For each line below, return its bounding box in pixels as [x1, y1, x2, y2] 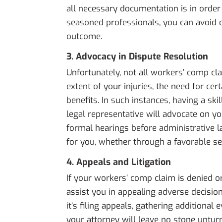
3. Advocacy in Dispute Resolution [66, 51, 209, 63]
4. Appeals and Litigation [66, 156, 171, 168]
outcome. [66, 31, 103, 43]
